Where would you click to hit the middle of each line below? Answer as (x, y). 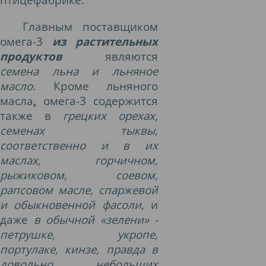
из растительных (105, 41)
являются (110, 56)
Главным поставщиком (90, 26)
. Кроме (69, 86)
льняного (132, 86)
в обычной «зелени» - (96, 219)
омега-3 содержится (97, 101)
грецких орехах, (110, 115)
